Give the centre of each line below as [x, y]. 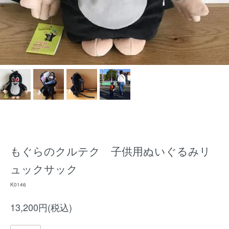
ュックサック [44, 169]
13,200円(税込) [41, 207]
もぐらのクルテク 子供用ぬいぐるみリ [110, 151]
